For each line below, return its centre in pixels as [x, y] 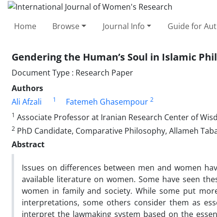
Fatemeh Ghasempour [107, 101]
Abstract [28, 144]
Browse [66, 26]
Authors [27, 88]
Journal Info [124, 26]
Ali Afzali [27, 101]
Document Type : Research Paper [72, 72]
